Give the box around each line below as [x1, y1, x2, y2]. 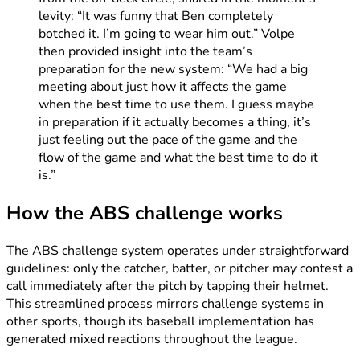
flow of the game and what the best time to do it [39, 149, 318, 167]
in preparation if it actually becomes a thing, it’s [39, 113, 311, 132]
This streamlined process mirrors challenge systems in [6, 294, 324, 313]
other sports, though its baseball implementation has [6, 312, 314, 330]
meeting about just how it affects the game [39, 78, 287, 96]
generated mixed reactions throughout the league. [6, 329, 297, 348]
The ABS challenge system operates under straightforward [6, 241, 349, 260]
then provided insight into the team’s [39, 43, 252, 61]
